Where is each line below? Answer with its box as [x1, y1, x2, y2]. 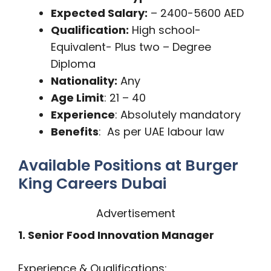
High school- [129, 22, 201, 38]
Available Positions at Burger [18, 155, 238, 176]
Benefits [51, 124, 99, 139]
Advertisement [96, 206, 175, 221]
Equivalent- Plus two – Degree [51, 39, 211, 54]
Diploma [51, 56, 96, 71]
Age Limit [51, 90, 104, 105]
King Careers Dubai [18, 173, 166, 194]
